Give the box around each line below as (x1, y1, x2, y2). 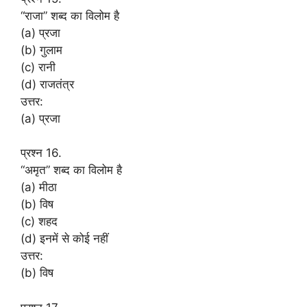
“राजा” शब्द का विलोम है (21, 8, 119, 23)
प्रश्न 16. (21, 146, 62, 160)
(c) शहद (21, 214, 58, 228)
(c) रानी (21, 60, 56, 74)
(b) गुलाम (21, 42, 62, 57)
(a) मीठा (21, 180, 57, 194)
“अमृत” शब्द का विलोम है (21, 163, 122, 177)
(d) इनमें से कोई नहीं (21, 232, 108, 245)
